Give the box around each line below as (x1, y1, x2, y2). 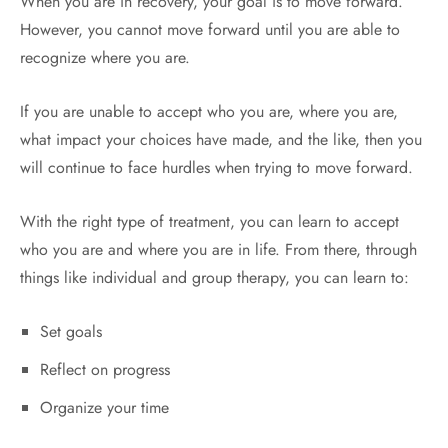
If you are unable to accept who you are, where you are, (20, 100, 398, 123)
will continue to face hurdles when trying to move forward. (20, 156, 418, 179)
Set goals (39, 320, 102, 343)
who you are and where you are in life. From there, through (20, 238, 417, 261)
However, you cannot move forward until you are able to (20, 18, 400, 41)
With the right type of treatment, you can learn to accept (20, 210, 399, 233)
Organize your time (39, 396, 169, 419)
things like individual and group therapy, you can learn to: (20, 266, 409, 289)
